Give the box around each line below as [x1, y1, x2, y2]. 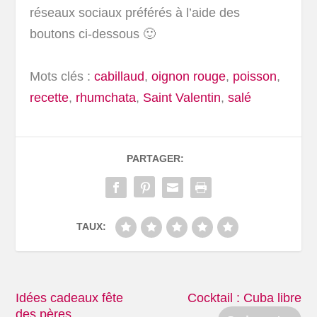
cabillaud [94, 69, 145, 84]
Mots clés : [30, 69, 91, 84]
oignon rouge [151, 69, 226, 84]
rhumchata [76, 91, 137, 105]
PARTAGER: [126, 153, 184, 165]
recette [30, 91, 69, 105]
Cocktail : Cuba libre [187, 290, 301, 305]
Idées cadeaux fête [16, 290, 124, 305]
